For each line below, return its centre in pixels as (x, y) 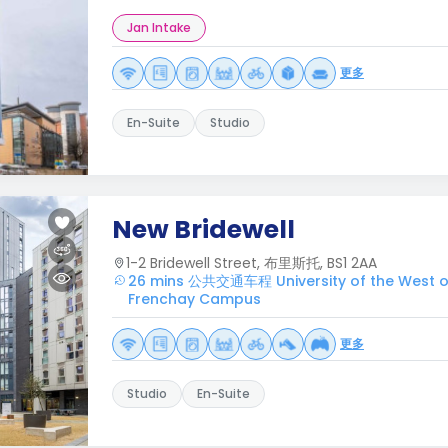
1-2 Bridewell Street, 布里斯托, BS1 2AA (251, 263)
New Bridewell (203, 229)
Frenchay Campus (194, 299)
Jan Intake (159, 27)
